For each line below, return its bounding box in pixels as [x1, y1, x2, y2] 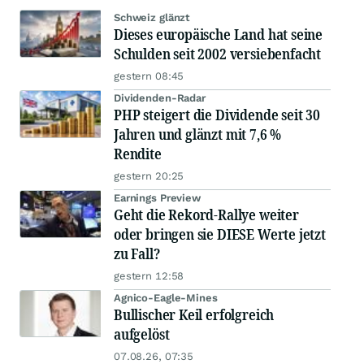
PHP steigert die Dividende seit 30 [114, 105, 320, 124]
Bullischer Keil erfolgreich [114, 305, 275, 324]
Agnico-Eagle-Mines [114, 292, 218, 304]
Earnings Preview [114, 192, 201, 204]
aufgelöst [114, 324, 170, 344]
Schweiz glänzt [114, 11, 191, 24]
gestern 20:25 [114, 170, 184, 182]
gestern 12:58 [114, 270, 184, 282]
